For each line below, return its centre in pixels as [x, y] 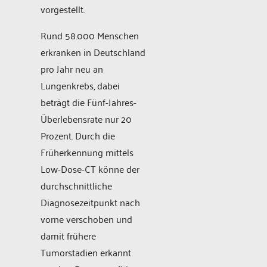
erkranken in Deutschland [93, 52]
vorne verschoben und [86, 218]
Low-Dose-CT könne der [90, 168]
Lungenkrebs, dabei [80, 85]
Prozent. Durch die [78, 135]
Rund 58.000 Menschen [90, 35]
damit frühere [68, 235]
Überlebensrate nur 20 [86, 118]
